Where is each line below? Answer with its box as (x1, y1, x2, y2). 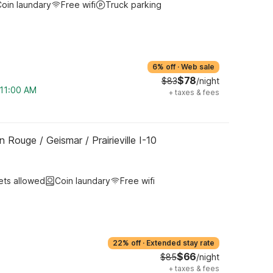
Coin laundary (55, 175, 110, 186)
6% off (152, 62, 175, 71)
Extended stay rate (146, 238, 214, 247)
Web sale (181, 62, 214, 71)
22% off (113, 238, 141, 247)
